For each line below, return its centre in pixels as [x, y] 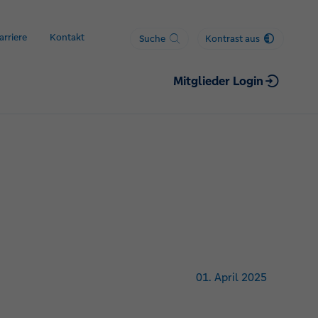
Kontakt [67, 37]
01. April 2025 [231, 277]
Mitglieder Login [218, 81]
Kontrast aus [233, 39]
